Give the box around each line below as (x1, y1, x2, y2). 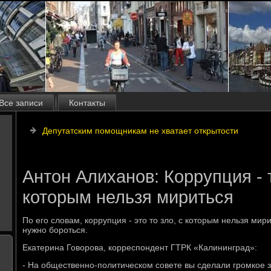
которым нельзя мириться (22, 188, 233, 207)
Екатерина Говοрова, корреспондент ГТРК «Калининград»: (22, 243, 257, 252)
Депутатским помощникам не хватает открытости (42, 126, 238, 135)
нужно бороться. (22, 225, 88, 235)
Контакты (69, 98, 105, 108)
